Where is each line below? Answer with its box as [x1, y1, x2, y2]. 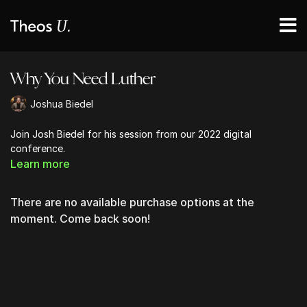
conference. [10, 143, 65, 154]
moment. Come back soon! [10, 212, 150, 225]
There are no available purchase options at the [10, 195, 254, 209]
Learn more [10, 157, 70, 171]
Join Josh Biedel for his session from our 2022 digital [10, 128, 251, 140]
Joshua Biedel [30, 97, 93, 110]
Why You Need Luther [10, 68, 156, 90]
